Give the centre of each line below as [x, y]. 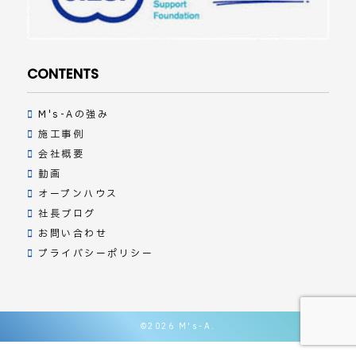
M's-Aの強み [74, 114]
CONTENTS [62, 74]
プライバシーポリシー [96, 253]
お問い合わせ [73, 233]
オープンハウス [78, 193]
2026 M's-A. [182, 326]
